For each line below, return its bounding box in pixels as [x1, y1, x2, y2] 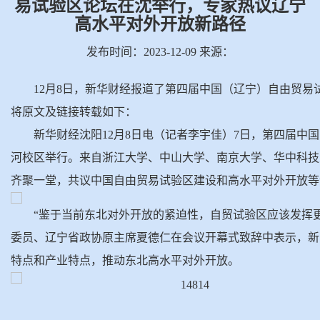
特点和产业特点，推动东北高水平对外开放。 [11, 254, 239, 266]
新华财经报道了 [85, 82, 165, 95]
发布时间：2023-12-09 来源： [86, 45, 234, 58]
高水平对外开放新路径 [74, 14, 246, 34]
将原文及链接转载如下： [11, 105, 136, 118]
